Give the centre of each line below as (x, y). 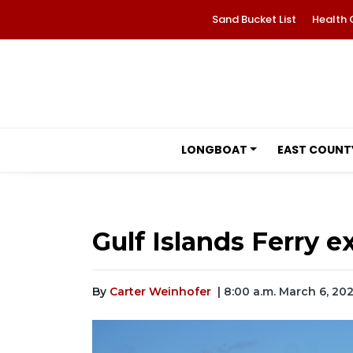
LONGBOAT (214, 150)
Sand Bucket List (254, 19)
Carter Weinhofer (160, 292)
